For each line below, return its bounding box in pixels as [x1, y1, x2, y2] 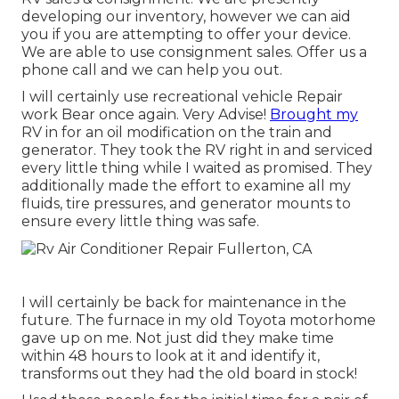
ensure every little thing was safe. [21, 213, 259, 231]
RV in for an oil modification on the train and [21, 124, 332, 142]
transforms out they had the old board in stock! [21, 364, 357, 382]
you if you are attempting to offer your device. [21, 26, 351, 44]
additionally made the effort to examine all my [21, 177, 351, 195]
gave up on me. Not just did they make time [21, 329, 334, 346]
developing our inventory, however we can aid [21, 8, 351, 26]
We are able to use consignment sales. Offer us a [21, 44, 367, 61]
